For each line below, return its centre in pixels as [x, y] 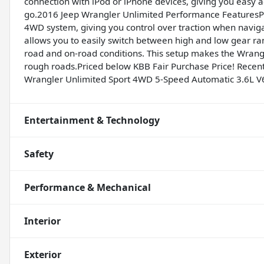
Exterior [43, 255]
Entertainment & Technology [92, 121]
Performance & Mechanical [88, 188]
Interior [42, 221]
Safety [39, 154]
